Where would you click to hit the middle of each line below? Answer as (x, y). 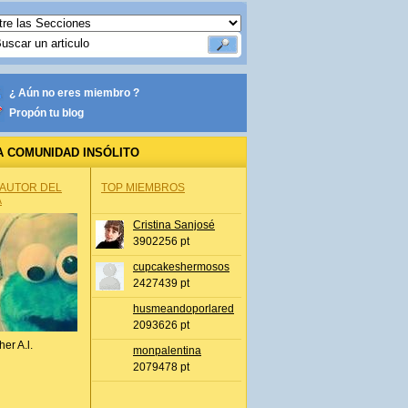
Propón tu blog (46, 113)
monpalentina (167, 351)
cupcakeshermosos (181, 267)
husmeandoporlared (184, 309)
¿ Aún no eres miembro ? (74, 93)
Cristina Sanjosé (174, 225)
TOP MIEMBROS (143, 188)
